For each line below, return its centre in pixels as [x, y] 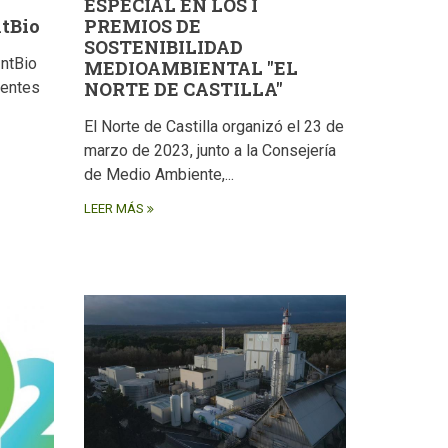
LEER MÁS [113, 209]
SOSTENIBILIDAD [163, 47]
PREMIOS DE [142, 26]
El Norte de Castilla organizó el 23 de [213, 127]
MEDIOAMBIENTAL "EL [190, 68]
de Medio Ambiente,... [158, 175]
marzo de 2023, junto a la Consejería [209, 151]
